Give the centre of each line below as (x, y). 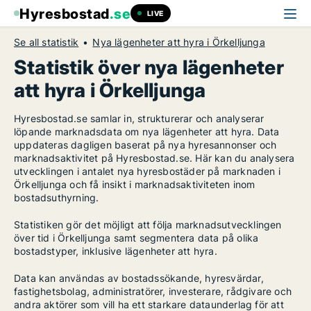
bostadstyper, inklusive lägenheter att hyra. (116, 251)
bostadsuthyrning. (57, 197)
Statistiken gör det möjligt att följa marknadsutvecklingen (148, 225)
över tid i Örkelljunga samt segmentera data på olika (136, 238)
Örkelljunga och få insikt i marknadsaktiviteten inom (135, 184)
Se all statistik (47, 42)
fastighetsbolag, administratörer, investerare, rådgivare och (153, 291)
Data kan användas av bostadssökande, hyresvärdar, (139, 278)
